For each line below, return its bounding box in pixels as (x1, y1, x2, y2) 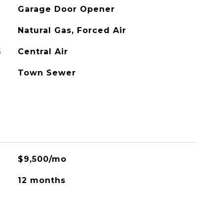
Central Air (17, 47, 68, 56)
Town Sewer (17, 68, 76, 77)
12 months (17, 176, 66, 185)
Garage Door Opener (17, 4, 115, 14)
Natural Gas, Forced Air (17, 26, 126, 35)
